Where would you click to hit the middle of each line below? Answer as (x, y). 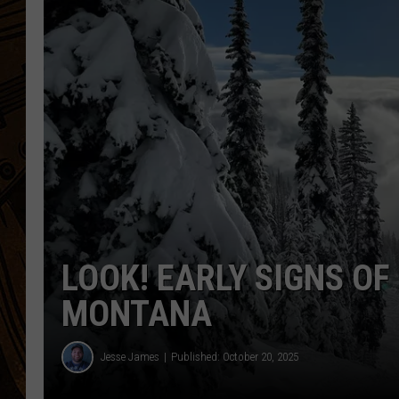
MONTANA (137, 313)
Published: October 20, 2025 (235, 357)
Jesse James (130, 357)
